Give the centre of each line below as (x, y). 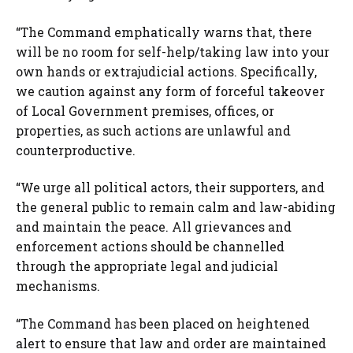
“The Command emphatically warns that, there (164, 32)
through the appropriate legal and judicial (147, 266)
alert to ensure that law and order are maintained (171, 343)
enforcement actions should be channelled (150, 247)
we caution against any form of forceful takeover (170, 91)
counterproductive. (76, 150)
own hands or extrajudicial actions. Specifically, (166, 71)
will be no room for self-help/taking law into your (173, 51)
